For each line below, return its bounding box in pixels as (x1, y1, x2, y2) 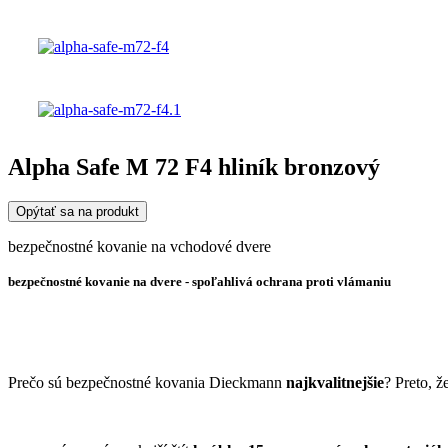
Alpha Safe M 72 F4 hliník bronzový (8, 154, 380, 181)
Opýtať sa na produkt (16, 204, 139, 220)
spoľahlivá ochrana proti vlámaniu (192, 274, 391, 290)
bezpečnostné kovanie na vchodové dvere (8, 238, 271, 256)
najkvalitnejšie (282, 374, 384, 392)
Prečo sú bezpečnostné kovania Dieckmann (8, 374, 282, 392)
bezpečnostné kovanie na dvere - (8, 274, 192, 290)
